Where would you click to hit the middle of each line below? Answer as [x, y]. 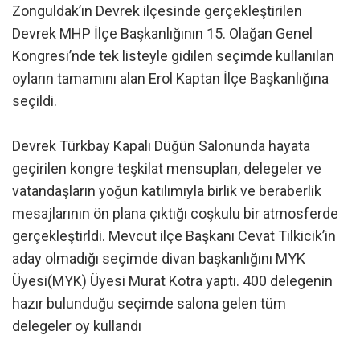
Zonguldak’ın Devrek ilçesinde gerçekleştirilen [157, 10]
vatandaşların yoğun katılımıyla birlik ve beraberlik [167, 190]
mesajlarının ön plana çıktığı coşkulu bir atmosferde [175, 213]
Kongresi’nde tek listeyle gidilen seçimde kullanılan [173, 55]
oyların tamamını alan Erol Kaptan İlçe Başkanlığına [170, 78]
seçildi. [35, 100]
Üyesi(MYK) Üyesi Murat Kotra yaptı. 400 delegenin [172, 280]
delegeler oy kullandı [77, 325]
